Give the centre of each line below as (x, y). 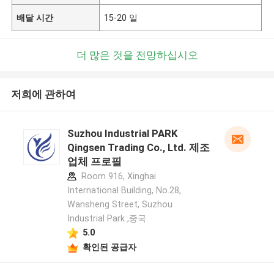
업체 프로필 (94, 162)
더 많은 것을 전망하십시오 (137, 55)
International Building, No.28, (124, 191)
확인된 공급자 (109, 247)
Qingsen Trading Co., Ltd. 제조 (138, 148)
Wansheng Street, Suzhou (120, 205)
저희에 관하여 (43, 94)
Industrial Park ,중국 (106, 219)
